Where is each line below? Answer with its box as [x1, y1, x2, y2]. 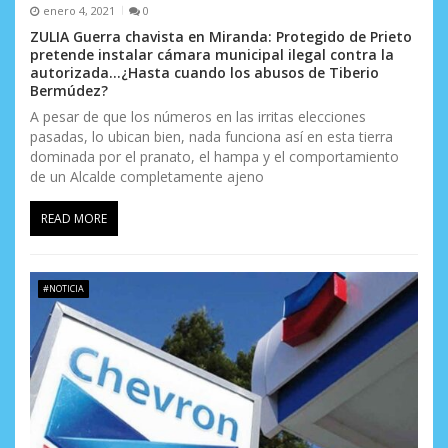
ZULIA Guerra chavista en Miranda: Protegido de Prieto [30, 27, 412, 47]
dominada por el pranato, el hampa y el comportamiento [30, 147, 399, 167]
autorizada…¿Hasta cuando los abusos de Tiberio [30, 63, 379, 83]
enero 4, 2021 [42, 2, 115, 18]
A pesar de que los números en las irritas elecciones [30, 107, 366, 127]
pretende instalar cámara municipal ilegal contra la [30, 45, 394, 65]
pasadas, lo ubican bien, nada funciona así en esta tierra [30, 127, 393, 147]
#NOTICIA [42, 281, 84, 295]
